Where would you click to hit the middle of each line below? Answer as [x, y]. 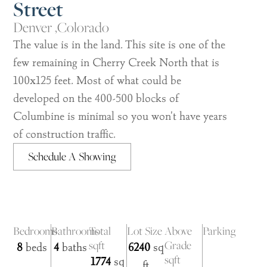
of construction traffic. [65, 134]
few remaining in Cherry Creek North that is [117, 63]
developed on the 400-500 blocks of [96, 98]
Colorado [83, 27]
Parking [220, 231]
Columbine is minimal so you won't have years [120, 116]
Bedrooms [35, 231]
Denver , [35, 27]
